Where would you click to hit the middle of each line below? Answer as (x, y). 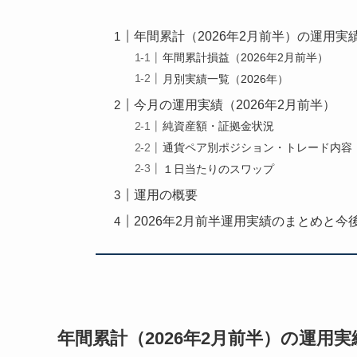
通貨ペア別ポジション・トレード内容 (258, 147)
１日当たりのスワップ (219, 169)
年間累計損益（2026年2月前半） (246, 58)
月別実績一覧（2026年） (226, 78)
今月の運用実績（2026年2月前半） (235, 104)
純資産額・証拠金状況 (219, 126)
